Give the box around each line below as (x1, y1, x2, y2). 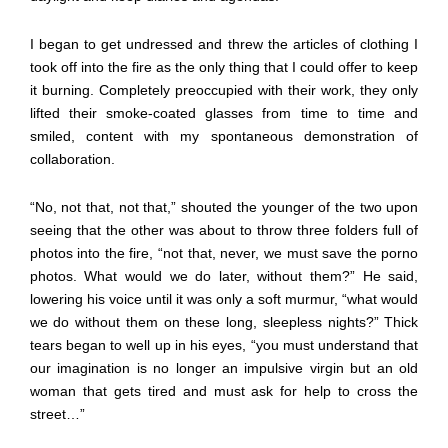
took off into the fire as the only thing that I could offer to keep (29, 58, 419, 75)
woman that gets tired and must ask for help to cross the (29, 382, 419, 399)
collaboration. (29, 150, 115, 167)
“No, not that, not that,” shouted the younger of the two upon (29, 198, 419, 215)
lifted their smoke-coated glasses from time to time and (29, 104, 419, 121)
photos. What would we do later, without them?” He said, (29, 267, 419, 284)
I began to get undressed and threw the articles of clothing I (29, 35, 419, 52)
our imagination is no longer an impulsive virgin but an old (29, 359, 419, 376)
